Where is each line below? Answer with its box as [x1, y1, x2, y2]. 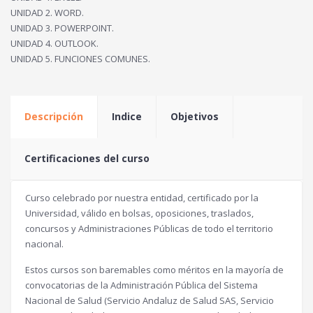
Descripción [24, 109, 83, 123]
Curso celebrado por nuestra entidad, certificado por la [25, 191, 259, 204]
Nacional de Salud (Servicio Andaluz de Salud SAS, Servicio [25, 293, 274, 307]
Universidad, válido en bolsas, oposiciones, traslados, [25, 206, 254, 219]
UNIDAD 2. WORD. [10, 6, 84, 19]
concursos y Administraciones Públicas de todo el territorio [25, 221, 273, 235]
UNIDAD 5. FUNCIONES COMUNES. [10, 52, 150, 65]
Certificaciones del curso [24, 151, 150, 165]
